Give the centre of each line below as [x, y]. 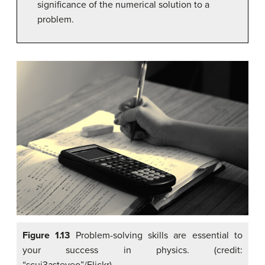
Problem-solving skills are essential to [156, 236]
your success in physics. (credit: [132, 251]
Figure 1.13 [46, 236]
